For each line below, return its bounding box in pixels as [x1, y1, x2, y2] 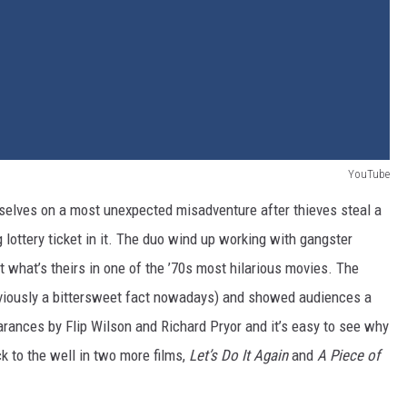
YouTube [348, 167, 390, 182]
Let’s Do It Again [189, 346, 288, 365]
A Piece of [317, 346, 380, 365]
